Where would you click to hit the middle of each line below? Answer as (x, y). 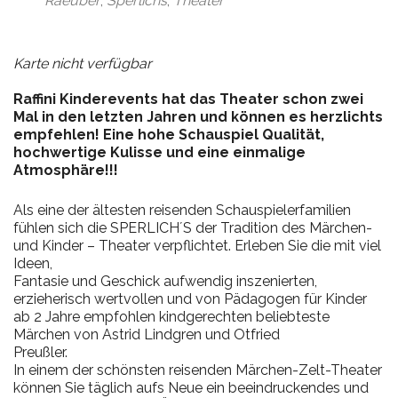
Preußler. (40, 353)
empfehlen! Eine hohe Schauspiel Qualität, (169, 135)
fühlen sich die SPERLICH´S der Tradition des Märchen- (193, 228)
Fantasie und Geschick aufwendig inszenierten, (165, 282)
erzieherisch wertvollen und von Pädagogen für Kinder (190, 299)
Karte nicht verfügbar (83, 64)
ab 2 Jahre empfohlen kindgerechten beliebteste (171, 317)
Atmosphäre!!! (66, 171)
